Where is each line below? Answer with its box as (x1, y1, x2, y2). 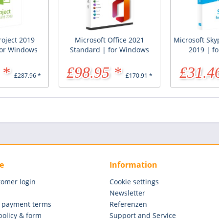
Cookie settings (109, 176, 159, 186)
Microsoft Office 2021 (74, 35, 144, 44)
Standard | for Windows (69, 44, 149, 54)
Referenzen (109, 199, 147, 209)
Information (109, 159, 157, 170)
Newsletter (109, 188, 145, 197)
